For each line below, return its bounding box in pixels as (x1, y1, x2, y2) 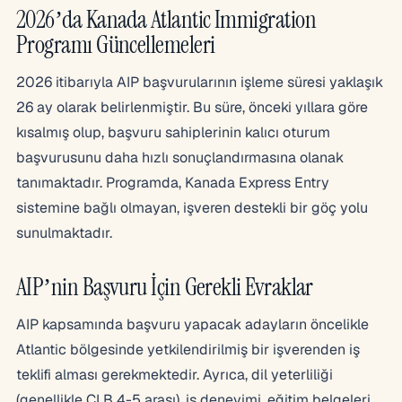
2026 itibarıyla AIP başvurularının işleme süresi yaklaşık (16, 72, 383, 92)
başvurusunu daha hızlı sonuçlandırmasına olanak (16, 147, 344, 167)
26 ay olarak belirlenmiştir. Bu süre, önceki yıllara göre (16, 97, 368, 117)
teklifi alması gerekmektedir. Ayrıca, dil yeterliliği (16, 364, 333, 384)
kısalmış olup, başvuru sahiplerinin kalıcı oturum (16, 122, 330, 142)
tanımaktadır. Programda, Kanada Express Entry (16, 172, 329, 192)
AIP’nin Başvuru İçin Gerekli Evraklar (16, 270, 313, 302)
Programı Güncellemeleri (16, 28, 215, 60)
